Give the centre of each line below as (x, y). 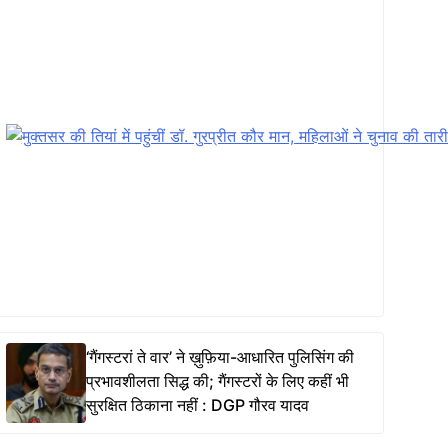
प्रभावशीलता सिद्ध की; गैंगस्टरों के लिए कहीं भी (217, 380)
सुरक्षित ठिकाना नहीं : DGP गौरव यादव (197, 404)
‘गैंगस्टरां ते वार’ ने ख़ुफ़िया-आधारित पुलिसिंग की (219, 356)
